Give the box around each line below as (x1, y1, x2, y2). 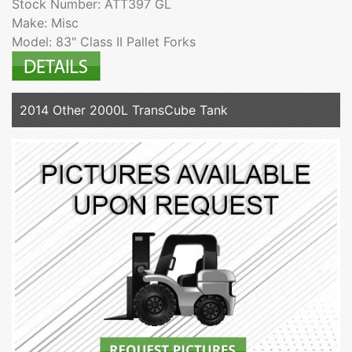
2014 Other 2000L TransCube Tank (20, 102, 228, 119)
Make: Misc (12, 15, 79, 31)
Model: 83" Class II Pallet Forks (12, 34, 196, 50)
